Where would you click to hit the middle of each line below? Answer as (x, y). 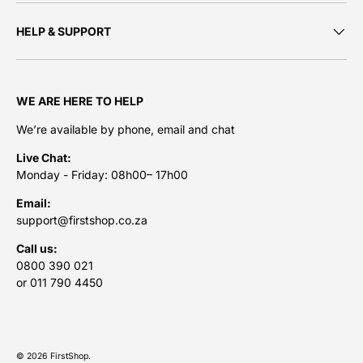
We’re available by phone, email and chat (126, 130)
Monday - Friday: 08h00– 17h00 (102, 175)
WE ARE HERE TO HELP (80, 101)
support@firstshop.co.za (82, 220)
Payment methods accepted (91, 331)
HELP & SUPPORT (64, 32)
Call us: (37, 249)
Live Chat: (44, 158)
